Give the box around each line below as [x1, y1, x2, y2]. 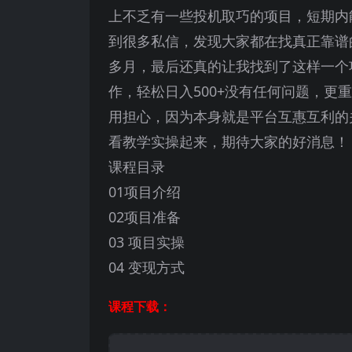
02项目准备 [108, 207, 181, 227]
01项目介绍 [108, 182, 181, 202]
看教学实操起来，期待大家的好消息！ [108, 132, 349, 152]
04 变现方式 [108, 258, 185, 277]
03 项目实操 [108, 233, 185, 252]
